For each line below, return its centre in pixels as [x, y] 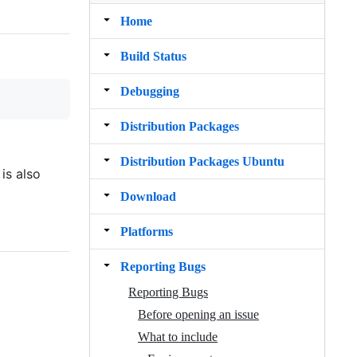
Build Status [153, 56]
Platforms [147, 231]
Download [148, 196]
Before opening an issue [198, 314]
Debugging [150, 91]
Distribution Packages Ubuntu [202, 161]
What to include [178, 336]
